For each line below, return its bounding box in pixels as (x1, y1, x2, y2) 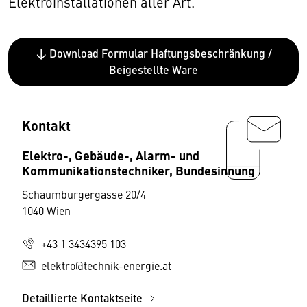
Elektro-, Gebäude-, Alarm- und (22, 145, 199, 164)
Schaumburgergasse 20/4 (22, 186, 146, 201)
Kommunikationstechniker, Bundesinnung (22, 160, 255, 179)
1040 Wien (22, 202, 71, 218)
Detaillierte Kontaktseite (22, 289, 145, 306)
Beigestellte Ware (109, 61, 198, 77)
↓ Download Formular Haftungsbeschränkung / (35, 45, 272, 61)
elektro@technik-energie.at (41, 257, 171, 273)
